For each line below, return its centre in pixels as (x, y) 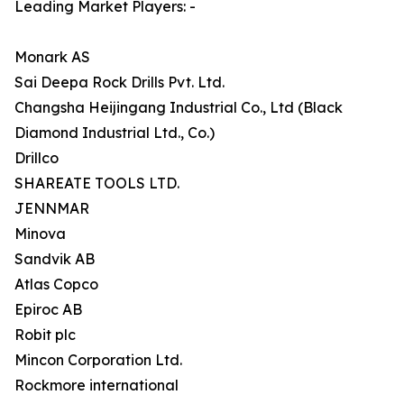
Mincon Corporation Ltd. (98, 360)
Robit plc (45, 335)
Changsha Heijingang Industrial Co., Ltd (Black (179, 108)
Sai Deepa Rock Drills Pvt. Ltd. (119, 83)
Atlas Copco (56, 285)
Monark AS (52, 57)
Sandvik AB (55, 259)
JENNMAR (52, 209)
